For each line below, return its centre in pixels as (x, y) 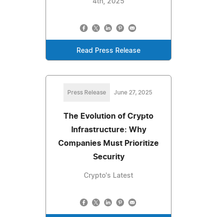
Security (108, 157)
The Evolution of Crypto (108, 116)
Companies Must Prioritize (108, 143)
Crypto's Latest (108, 176)
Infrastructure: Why (108, 130)
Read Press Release (108, 51)
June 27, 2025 (133, 92)
